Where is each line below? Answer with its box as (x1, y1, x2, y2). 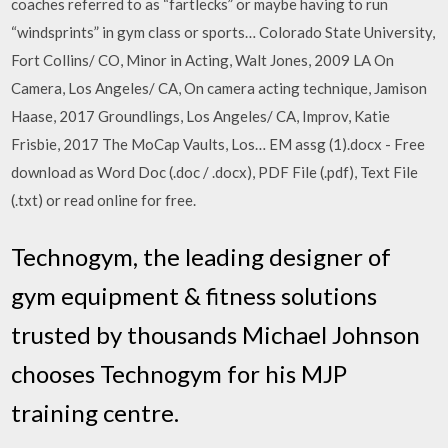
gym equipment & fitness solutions (11, 280, 378, 310)
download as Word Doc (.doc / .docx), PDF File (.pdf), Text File (11, 163, 419, 181)
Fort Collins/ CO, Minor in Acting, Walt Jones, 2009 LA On (11, 51, 395, 69)
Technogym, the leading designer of (11, 241, 392, 271)
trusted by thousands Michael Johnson (11, 319, 421, 349)
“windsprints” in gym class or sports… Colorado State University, (11, 23, 436, 41)
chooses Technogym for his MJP (11, 358, 348, 388)
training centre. (11, 397, 180, 427)
